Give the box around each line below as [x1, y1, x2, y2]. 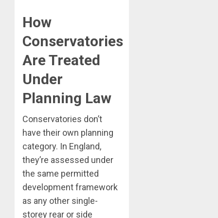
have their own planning [22, 127, 113, 138]
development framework [22, 182, 118, 193]
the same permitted [22, 168, 99, 179]
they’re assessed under [22, 155, 113, 165]
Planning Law [22, 90, 111, 107]
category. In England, [22, 141, 101, 152]
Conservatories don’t [22, 114, 102, 125]
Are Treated [22, 52, 100, 69]
